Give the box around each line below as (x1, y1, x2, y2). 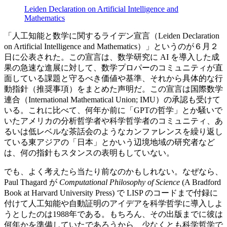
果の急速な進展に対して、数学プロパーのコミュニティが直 (4, 63, 223, 72)
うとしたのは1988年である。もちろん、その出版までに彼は (4, 209, 223, 218)
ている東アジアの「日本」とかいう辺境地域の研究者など (4, 137, 215, 146)
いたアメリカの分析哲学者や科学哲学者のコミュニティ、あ (4, 116, 223, 125)
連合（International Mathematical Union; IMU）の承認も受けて (4, 95, 220, 104)
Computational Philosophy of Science (59, 177, 180, 186)
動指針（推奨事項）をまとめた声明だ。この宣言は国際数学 (4, 84, 223, 93)
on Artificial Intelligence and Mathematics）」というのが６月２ (4, 42, 218, 51)
